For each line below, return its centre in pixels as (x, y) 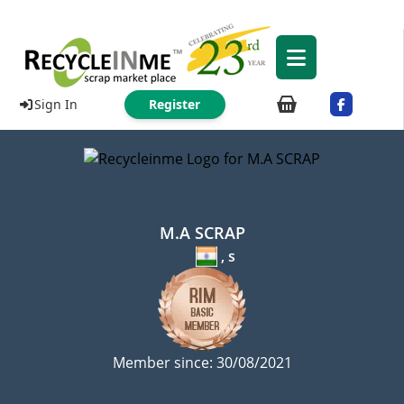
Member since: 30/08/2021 (202, 363)
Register (174, 104)
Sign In (55, 104)
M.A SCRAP (202, 233)
